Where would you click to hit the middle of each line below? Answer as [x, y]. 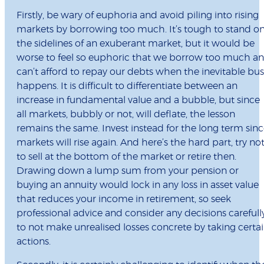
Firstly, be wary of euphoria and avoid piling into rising [138, 16]
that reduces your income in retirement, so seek [124, 199]
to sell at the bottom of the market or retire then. [126, 157]
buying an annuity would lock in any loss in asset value [138, 185]
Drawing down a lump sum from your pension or [128, 171]
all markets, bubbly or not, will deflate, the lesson [126, 115]
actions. [34, 242]
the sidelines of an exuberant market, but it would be [136, 44]
